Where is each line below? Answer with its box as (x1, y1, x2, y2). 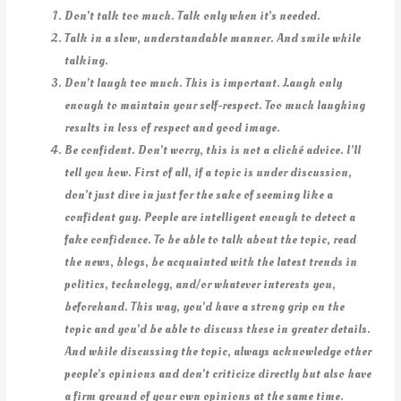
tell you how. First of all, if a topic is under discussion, (64, 164, 353, 182)
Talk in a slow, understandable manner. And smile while (64, 30, 362, 47)
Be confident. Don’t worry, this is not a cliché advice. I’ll (64, 141, 362, 159)
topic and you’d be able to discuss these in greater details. (64, 320, 371, 338)
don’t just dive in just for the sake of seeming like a (64, 186, 334, 204)
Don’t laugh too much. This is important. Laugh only (64, 74, 343, 92)
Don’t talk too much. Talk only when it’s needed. (64, 7, 321, 25)
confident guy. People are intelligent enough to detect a (64, 209, 356, 226)
